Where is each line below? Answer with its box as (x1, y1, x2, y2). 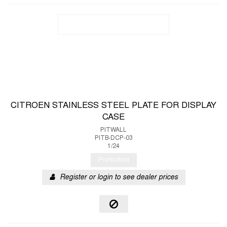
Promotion (98, 157, 129, 163)
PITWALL (100, 127, 127, 133)
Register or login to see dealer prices (59, 174, 178, 181)
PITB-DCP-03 (94, 135, 133, 141)
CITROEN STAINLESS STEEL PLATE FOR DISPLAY (11, 102, 216, 110)
